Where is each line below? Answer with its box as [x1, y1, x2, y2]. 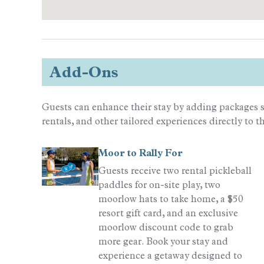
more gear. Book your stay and [98, 236, 228, 247]
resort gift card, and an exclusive [98, 207, 238, 219]
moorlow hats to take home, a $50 [98, 193, 243, 205]
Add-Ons [49, 62, 118, 82]
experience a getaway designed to [98, 250, 242, 262]
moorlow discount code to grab [98, 222, 233, 233]
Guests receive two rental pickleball [98, 165, 252, 177]
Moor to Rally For [98, 147, 183, 159]
